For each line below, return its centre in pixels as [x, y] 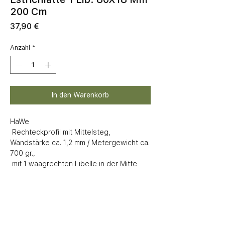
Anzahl [20, 48]
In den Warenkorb [80, 95]
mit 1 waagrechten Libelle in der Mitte [75, 163]
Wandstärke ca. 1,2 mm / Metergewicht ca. [80, 142]
